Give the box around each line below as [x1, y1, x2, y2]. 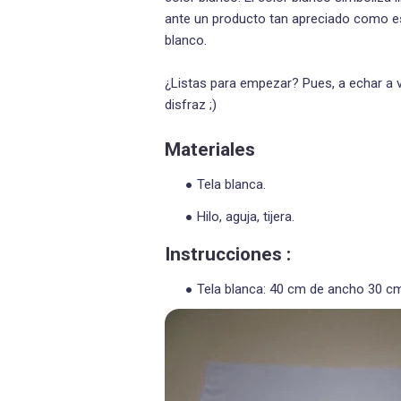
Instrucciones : [165, 243, 291, 265]
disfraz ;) [165, 97, 217, 113]
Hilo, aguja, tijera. [197, 208, 294, 225]
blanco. [165, 32, 207, 48]
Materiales [165, 139, 255, 160]
